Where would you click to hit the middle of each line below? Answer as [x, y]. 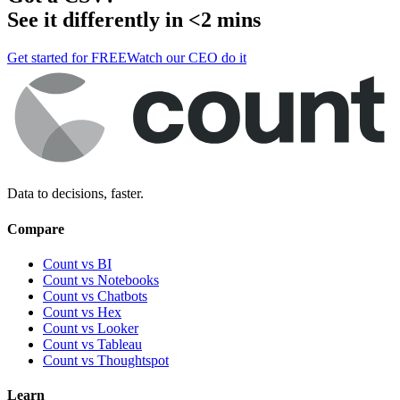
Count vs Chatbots [95, 296]
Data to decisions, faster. [75, 194]
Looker [118, 328]
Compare [36, 229]
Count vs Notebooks [101, 279]
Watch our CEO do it [187, 57]
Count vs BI [77, 263]
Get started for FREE [67, 57]
